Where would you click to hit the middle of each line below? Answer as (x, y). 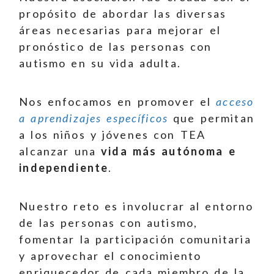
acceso (235, 101)
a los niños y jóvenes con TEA (113, 134)
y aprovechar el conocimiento (110, 255)
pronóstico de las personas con (116, 46)
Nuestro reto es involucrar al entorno (136, 206)
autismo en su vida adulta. (100, 63)
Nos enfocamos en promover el (118, 101)
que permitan (211, 118)
